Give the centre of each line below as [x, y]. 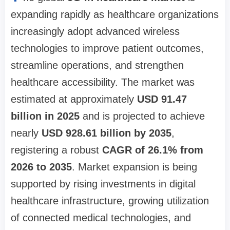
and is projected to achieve [142, 116]
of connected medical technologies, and [101, 218]
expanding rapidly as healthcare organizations [115, 14]
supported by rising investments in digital [103, 184]
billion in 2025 [45, 116]
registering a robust [56, 150]
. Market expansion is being [135, 167]
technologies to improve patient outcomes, [107, 48]
